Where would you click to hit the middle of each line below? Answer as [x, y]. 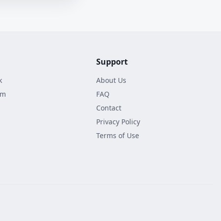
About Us [111, 80]
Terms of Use [118, 135]
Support [112, 62]
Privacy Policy [118, 122]
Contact [109, 108]
